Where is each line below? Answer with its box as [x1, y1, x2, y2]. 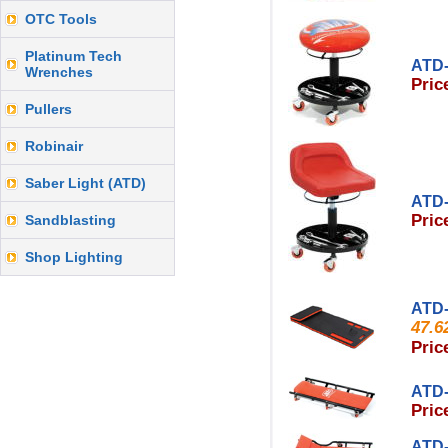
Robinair [25, 138, 83, 154]
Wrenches [25, 64, 93, 80]
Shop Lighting [25, 249, 123, 265]
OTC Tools [25, 11, 97, 27]
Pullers [25, 101, 72, 117]
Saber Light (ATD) [25, 175, 146, 191]
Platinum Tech [25, 48, 122, 64]
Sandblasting [25, 212, 116, 228]
